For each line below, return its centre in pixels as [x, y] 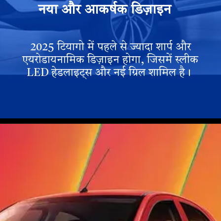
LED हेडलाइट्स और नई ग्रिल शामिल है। [110, 73]
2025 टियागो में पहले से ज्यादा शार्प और [110, 47]
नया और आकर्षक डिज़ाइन [105, 10]
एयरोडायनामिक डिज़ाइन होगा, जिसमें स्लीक [110, 60]
